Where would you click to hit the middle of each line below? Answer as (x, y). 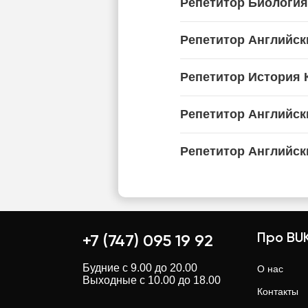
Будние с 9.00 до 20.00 (140, 268)
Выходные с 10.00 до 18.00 (152, 280)
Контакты (278, 291)
